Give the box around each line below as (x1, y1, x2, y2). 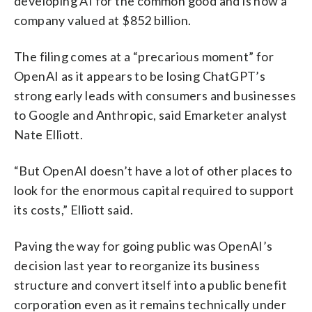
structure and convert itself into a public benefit (14, 276, 287, 292)
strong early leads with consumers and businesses (14, 87, 297, 103)
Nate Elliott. (14, 126, 84, 142)
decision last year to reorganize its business (14, 257, 260, 273)
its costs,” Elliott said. (14, 201, 133, 217)
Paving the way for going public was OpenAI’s (14, 237, 273, 253)
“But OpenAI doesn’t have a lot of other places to (14, 162, 292, 178)
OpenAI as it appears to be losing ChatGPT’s (14, 68, 266, 84)
